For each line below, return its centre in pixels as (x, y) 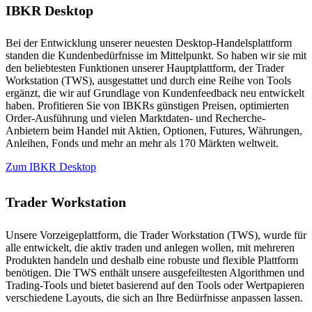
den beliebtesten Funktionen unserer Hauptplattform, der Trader (145, 68)
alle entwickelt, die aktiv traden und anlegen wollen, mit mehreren (150, 247)
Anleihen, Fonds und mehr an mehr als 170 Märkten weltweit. (142, 143)
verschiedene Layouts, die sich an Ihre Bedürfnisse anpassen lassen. (154, 297)
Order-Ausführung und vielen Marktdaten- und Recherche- (135, 118)
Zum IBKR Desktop (51, 167)
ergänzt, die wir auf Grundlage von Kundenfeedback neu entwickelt (155, 93)
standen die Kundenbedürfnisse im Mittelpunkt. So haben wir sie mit (156, 56)
